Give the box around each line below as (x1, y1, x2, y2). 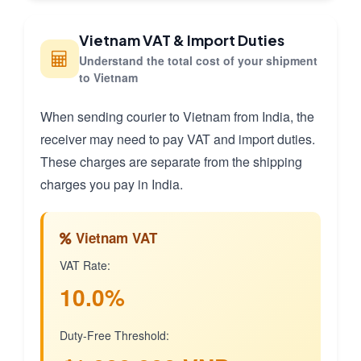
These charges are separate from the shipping (40, 152, 302, 172)
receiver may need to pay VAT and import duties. (40, 130, 315, 149)
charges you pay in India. (40, 175, 183, 194)
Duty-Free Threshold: (60, 327, 169, 344)
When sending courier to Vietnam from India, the (40, 107, 314, 127)
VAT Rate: (60, 257, 110, 274)
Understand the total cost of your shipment (79, 52, 317, 69)
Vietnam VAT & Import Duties (79, 31, 284, 50)
